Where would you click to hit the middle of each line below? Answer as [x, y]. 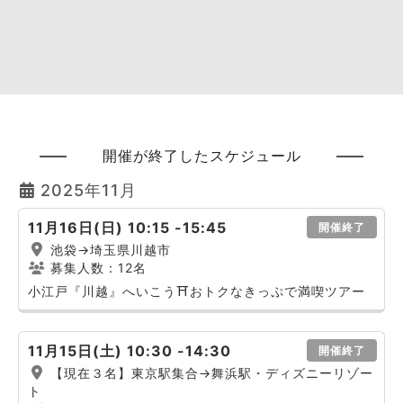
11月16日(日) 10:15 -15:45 [127, 228]
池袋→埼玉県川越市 [108, 250]
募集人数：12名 [96, 268]
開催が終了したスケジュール [201, 156]
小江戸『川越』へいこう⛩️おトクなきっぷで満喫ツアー [197, 291]
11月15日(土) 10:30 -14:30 [130, 351]
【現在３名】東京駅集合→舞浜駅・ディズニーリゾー [210, 373]
